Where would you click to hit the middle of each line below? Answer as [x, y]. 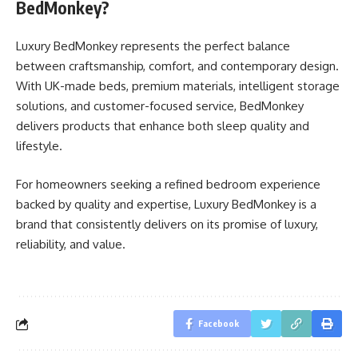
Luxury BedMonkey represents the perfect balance [153, 46]
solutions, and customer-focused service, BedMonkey [160, 106]
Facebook [219, 323]
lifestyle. [39, 146]
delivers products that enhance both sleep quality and [163, 126]
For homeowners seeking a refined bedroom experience [168, 184]
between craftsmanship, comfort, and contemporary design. [177, 66]
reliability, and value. [71, 244]
